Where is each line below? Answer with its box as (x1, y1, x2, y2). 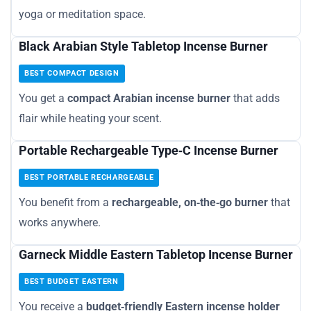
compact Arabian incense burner (67, 91, 230, 105)
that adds (230, 91, 280, 105)
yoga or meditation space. (19, 7, 146, 21)
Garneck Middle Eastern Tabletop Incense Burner (19, 246, 293, 262)
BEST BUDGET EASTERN (24, 276, 119, 286)
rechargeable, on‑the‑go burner (112, 195, 268, 209)
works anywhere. (19, 215, 101, 229)
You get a (19, 91, 67, 105)
